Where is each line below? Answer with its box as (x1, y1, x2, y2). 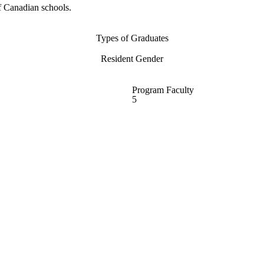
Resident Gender (101, 54, 163, 64)
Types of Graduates (95, 33, 169, 44)
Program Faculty (132, 85, 194, 95)
